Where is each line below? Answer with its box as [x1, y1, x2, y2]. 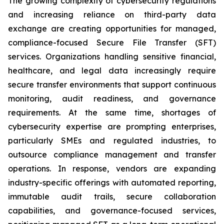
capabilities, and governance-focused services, [8, 205, 216, 215]
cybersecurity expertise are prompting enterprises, [8, 121, 216, 131]
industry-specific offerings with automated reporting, [8, 177, 216, 187]
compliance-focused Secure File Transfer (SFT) [8, 37, 216, 47]
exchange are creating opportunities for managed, [8, 23, 216, 33]
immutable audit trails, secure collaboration [8, 191, 216, 201]
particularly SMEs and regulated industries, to [8, 135, 216, 145]
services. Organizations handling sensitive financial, [8, 51, 216, 61]
